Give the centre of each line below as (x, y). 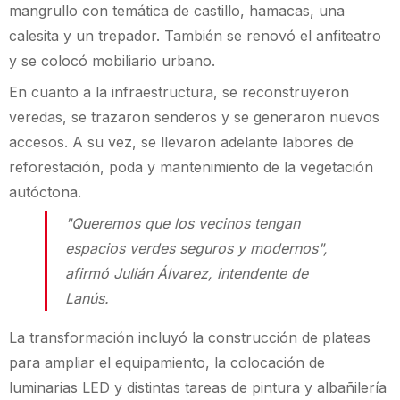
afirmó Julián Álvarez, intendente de (187, 274)
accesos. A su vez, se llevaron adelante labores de (181, 142)
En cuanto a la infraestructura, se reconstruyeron (179, 92)
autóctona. (45, 192)
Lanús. (87, 299)
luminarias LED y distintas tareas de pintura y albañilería (198, 388)
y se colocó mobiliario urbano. (112, 60)
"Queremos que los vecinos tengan (183, 224)
